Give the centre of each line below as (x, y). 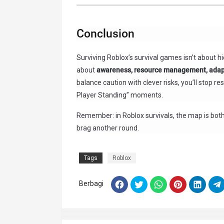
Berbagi (91, 183)
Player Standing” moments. (120, 95)
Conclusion (105, 34)
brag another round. (108, 128)
